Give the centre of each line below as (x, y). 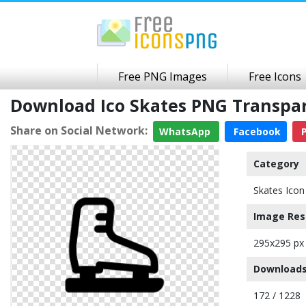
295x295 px (279, 243)
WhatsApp (186, 131)
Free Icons (275, 76)
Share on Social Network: (79, 130)
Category (276, 164)
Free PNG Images (163, 76)
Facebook (256, 131)
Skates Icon (279, 190)
